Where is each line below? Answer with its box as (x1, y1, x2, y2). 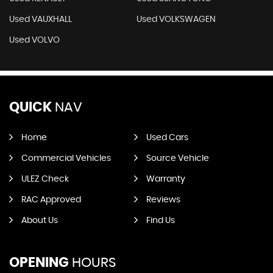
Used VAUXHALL (9, 15, 72, 24)
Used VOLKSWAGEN (136, 15, 216, 24)
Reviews (146, 196, 180, 205)
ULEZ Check (21, 175, 69, 184)
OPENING (9, 256, 69, 270)
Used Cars (146, 133, 188, 143)
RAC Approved (21, 196, 81, 205)
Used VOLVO (9, 36, 60, 45)
